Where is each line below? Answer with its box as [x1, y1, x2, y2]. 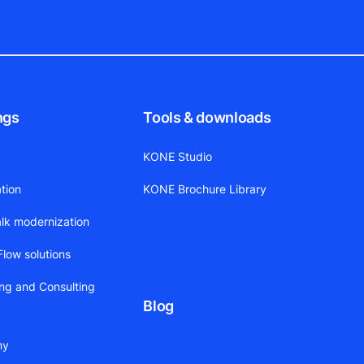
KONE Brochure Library [143, 181, 267, 196]
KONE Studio [143, 149, 213, 163]
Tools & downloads [143, 108, 271, 126]
